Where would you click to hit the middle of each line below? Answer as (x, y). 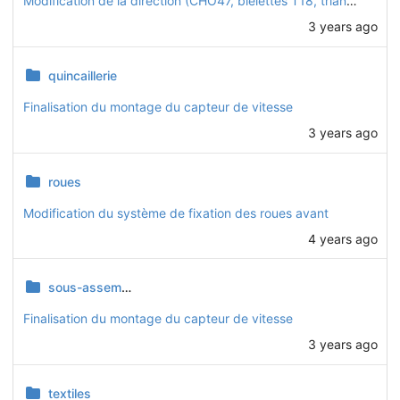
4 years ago (342, 238)
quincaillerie (82, 76)
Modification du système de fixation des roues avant (175, 212)
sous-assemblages (84, 287)
